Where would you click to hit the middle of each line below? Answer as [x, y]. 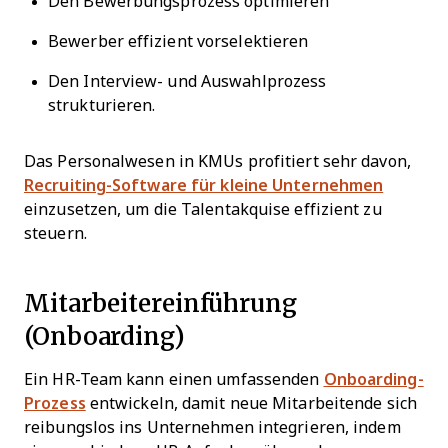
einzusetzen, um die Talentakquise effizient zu [203, 210]
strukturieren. [102, 106]
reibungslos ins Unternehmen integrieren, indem [212, 428]
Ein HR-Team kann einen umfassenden [174, 380]
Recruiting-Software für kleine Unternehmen [204, 186]
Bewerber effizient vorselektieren [178, 42]
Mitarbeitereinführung [160, 303]
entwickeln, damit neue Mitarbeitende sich [251, 404]
